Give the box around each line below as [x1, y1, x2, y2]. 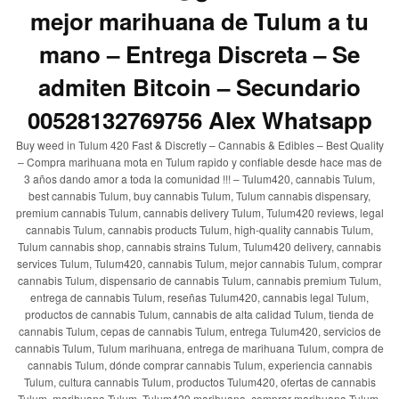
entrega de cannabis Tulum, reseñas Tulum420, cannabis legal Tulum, [30, 289, 369, 305]
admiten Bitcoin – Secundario [38, 69, 361, 103]
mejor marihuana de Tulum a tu [30, 4, 369, 37]
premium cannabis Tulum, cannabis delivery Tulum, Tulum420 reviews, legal [15, 204, 384, 220]
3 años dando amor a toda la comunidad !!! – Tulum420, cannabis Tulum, [24, 170, 375, 186]
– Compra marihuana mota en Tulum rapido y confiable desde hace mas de [17, 153, 382, 169]
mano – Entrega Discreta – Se [39, 37, 360, 70]
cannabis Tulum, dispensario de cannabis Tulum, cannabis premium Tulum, [18, 272, 381, 288]
